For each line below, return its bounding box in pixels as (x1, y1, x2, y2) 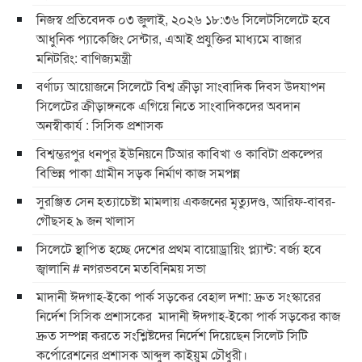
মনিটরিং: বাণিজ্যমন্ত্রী (36, 48, 132, 67)
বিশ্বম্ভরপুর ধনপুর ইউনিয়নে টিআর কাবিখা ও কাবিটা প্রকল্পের (36, 143, 322, 162)
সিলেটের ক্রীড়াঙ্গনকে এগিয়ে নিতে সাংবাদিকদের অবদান (36, 95, 300, 115)
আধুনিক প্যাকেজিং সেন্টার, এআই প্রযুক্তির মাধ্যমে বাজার (36, 28, 301, 48)
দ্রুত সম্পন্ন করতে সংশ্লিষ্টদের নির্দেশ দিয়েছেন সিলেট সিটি (36, 325, 308, 344)
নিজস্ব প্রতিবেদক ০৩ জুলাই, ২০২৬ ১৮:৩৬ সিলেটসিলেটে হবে (36, 9, 330, 28)
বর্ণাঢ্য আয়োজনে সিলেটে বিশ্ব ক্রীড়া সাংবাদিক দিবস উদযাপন (36, 76, 325, 95)
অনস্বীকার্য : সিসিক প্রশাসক (36, 115, 163, 134)
